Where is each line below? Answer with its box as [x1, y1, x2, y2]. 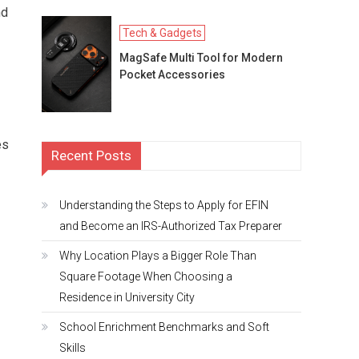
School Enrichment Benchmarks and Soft [59, 320, 269, 333]
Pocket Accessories [119, 67, 226, 81]
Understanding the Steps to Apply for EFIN [59, 198, 268, 212]
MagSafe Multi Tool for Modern [119, 50, 284, 64]
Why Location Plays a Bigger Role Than [59, 248, 256, 262]
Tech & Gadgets [123, 26, 203, 39]
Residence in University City [59, 290, 195, 304]
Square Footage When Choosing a [59, 269, 232, 283]
